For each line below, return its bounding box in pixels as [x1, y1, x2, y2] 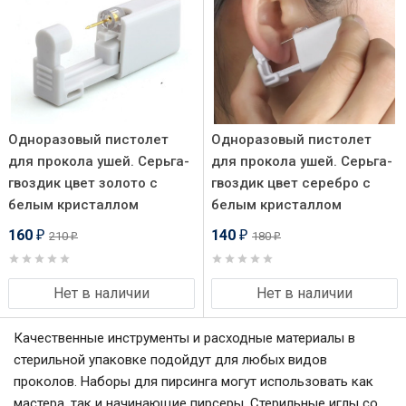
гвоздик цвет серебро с [211, 175, 371, 191]
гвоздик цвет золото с [8, 175, 158, 191]
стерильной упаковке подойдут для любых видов [14, 352, 327, 368]
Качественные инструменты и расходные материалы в [14, 330, 355, 346]
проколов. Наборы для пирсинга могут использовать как [14, 373, 373, 390]
